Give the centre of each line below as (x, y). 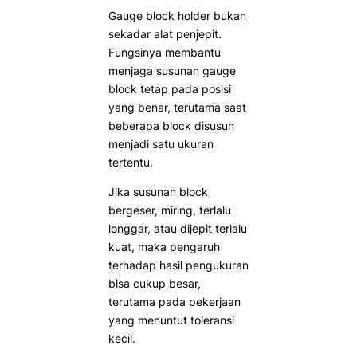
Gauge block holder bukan (177, 15)
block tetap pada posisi (170, 88)
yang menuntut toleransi (171, 320)
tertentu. (131, 162)
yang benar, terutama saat (177, 107)
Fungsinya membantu (165, 52)
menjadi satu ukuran (161, 143)
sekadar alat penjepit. (165, 33)
